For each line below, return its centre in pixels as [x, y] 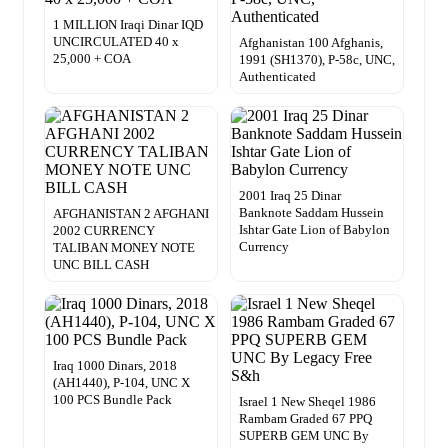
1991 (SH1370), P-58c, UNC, [317, 59]
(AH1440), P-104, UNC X [121, 382]
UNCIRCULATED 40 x [116, 41]
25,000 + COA [92, 58]
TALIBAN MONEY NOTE [124, 247]
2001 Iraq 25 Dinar [290, 195]
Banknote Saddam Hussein [311, 212]
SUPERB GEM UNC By [304, 435]
